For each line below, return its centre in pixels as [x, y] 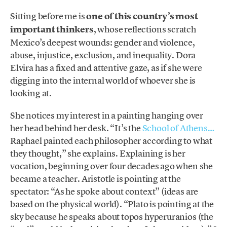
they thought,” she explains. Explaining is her [98, 153]
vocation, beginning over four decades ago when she [112, 166]
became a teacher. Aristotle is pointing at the [96, 178]
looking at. [31, 93]
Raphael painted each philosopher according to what [111, 140]
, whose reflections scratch [145, 29]
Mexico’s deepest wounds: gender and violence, [103, 42]
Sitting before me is [48, 16]
